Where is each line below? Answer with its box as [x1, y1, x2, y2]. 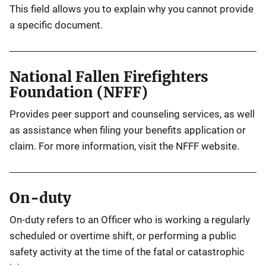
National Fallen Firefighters [9, 68, 208, 86]
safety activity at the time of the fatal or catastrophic [9, 246, 245, 258]
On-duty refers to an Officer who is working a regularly [9, 214, 250, 226]
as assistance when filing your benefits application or [9, 124, 246, 136]
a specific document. [9, 19, 103, 31]
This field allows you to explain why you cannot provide [9, 3, 254, 15]
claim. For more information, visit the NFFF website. [9, 140, 239, 152]
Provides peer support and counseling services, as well [9, 108, 255, 120]
